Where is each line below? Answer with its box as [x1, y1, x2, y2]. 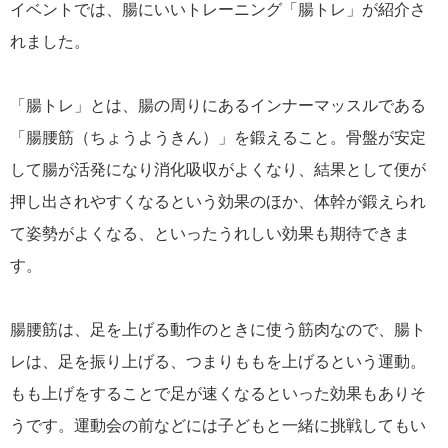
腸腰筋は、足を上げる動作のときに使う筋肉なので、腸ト [10, 321, 426, 339]
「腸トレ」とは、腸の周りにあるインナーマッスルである [10, 97, 426, 115]
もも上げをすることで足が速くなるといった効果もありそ [10, 385, 426, 403]
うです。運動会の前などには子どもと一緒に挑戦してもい [10, 417, 426, 435]
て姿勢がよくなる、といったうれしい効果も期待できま [10, 225, 410, 243]
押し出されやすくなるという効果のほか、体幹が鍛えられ [10, 193, 426, 211]
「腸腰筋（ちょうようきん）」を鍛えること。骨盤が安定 [10, 129, 426, 147]
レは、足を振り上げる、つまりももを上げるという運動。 [10, 353, 426, 371]
